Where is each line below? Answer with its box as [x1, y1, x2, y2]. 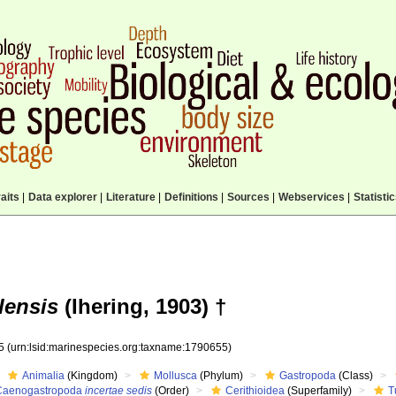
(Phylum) [197, 369, 244, 382]
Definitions [164, 191, 218, 203]
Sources [226, 191, 270, 203]
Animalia [22, 369, 65, 382]
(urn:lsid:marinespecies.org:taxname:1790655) [7, 341, 232, 354]
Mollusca [154, 369, 198, 382]
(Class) [336, 369, 374, 382]
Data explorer [27, 191, 97, 203]
